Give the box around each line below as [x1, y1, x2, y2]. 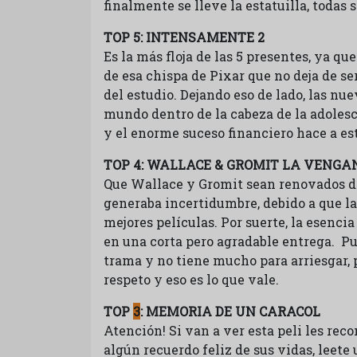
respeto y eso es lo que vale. [104, 271, 279, 288]
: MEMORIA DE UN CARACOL [140, 303, 320, 320]
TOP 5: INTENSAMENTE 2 [104, 29, 265, 45]
